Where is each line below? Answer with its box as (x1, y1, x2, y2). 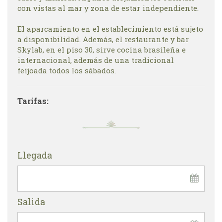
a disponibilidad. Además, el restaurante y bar (17, 34, 189, 44)
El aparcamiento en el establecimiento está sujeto (17, 23, 203, 34)
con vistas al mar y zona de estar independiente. (17, 2, 199, 13)
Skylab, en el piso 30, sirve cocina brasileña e (17, 44, 186, 55)
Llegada (17, 149, 52, 161)
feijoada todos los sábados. (17, 65, 116, 75)
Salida (17, 195, 45, 208)
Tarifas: (17, 95, 49, 106)
